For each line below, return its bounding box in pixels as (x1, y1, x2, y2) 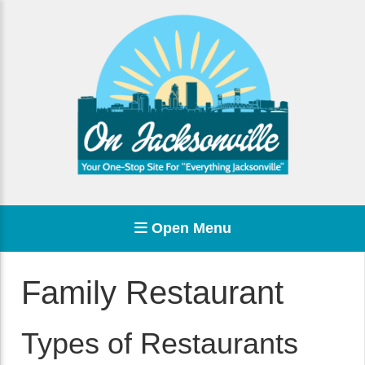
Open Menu (147, 220, 231, 236)
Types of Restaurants (21, 327, 298, 360)
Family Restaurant (21, 275, 284, 310)
